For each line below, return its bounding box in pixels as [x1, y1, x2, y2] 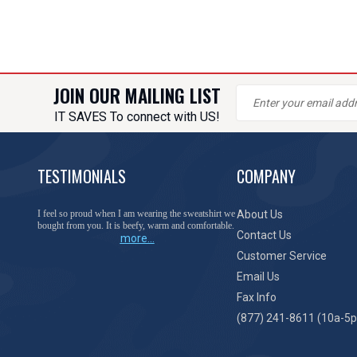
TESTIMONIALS [37, 164, 126, 188]
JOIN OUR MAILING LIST [53, 82, 221, 109]
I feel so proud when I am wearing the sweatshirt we [37, 208, 235, 219]
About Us [237, 208, 283, 221]
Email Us [237, 270, 280, 283]
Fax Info [237, 291, 277, 304]
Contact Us [237, 229, 292, 241]
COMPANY [237, 164, 296, 188]
